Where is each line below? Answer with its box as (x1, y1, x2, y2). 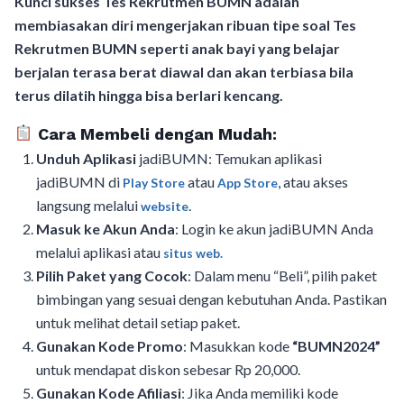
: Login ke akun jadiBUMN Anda (175, 219, 373, 237)
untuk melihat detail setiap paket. (36, 313, 240, 331)
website (141, 197, 188, 214)
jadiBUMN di (36, 172, 123, 190)
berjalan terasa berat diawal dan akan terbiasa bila (14, 62, 353, 80)
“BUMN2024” (292, 336, 381, 354)
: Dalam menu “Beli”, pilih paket (188, 266, 377, 284)
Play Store (123, 174, 188, 190)
